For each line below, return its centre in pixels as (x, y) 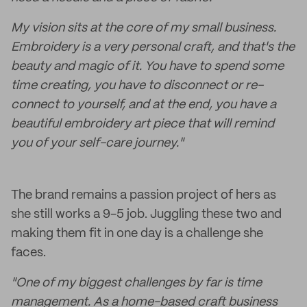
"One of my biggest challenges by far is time (136, 283)
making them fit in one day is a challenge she (137, 234)
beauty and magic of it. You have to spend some (147, 66)
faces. (28, 253)
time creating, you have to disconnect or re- (137, 86)
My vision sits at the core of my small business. (144, 28)
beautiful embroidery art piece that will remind (143, 124)
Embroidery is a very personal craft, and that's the (153, 47)
